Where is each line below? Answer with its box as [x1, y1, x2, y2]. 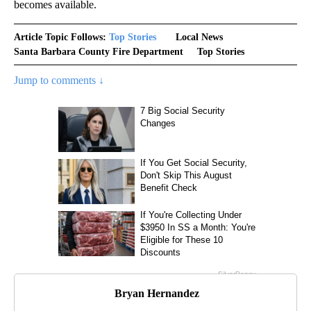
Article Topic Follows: [14, 32, 106, 43]
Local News [176, 32, 223, 43]
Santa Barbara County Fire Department [14, 47, 183, 58]
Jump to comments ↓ [14, 74, 104, 87]
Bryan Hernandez [115, 287, 199, 300]
